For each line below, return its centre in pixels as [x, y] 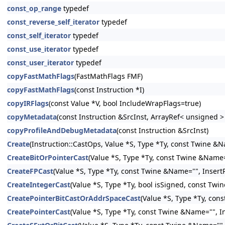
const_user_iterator [40, 63]
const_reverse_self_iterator [53, 22]
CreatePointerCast [39, 212]
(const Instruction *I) [109, 90]
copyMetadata [32, 117]
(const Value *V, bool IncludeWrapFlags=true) [125, 103]
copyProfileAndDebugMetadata [62, 130]
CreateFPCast [30, 171]
